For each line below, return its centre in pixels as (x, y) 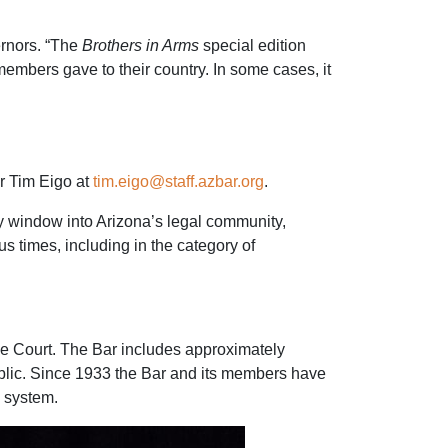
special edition (252, 45)
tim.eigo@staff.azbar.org (178, 181)
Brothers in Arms (140, 45)
